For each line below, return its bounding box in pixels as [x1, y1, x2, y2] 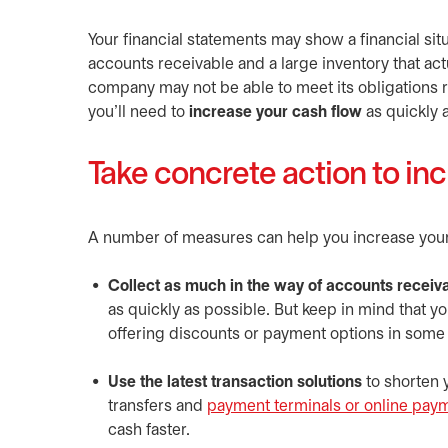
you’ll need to [88, 105, 189, 120]
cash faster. [108, 423, 194, 438]
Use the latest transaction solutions [108, 375, 362, 390]
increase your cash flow [189, 105, 362, 120]
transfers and [108, 399, 207, 414]
